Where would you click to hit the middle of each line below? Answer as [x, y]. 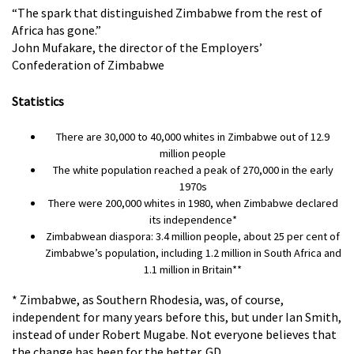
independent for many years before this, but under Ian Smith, [177, 317]
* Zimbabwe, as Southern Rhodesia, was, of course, [148, 299]
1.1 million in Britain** [193, 269]
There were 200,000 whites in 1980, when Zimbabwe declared [193, 203]
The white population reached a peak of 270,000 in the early [193, 170]
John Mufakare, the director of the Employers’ [137, 47]
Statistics [38, 101]
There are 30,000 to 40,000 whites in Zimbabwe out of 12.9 [193, 137]
